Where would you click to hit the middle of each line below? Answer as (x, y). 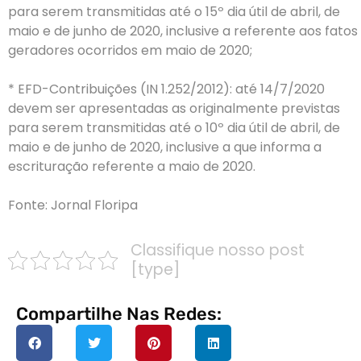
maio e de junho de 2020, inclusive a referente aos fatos (183, 31)
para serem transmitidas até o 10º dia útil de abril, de (174, 128)
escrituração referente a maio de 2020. (132, 167)
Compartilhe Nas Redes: (119, 314)
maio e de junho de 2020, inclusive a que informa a (165, 147)
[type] (155, 270)
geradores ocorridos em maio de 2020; (130, 51)
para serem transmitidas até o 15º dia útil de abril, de (174, 12)
